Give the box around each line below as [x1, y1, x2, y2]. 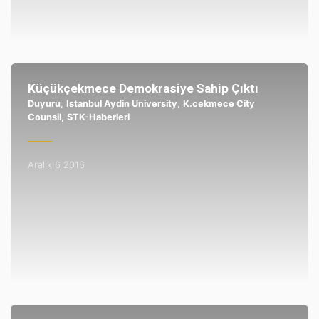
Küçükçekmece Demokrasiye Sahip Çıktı [27, 80, 258, 95]
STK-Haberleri [66, 111, 130, 122]
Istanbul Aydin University [66, 98, 177, 109]
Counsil [27, 111, 61, 122]
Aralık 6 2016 [27, 159, 85, 171]
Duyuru [27, 98, 61, 109]
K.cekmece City [182, 98, 255, 109]
